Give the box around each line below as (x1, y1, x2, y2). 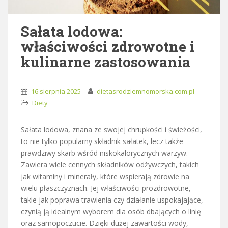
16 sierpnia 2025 (31, 86, 81, 96)
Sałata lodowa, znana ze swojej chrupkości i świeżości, (21, 124, 202, 134)
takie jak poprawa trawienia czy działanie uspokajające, (21, 194, 203, 205)
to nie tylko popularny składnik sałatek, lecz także (21, 136, 183, 146)
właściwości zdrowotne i (21, 37, 195, 56)
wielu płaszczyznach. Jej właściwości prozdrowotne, (21, 183, 191, 193)
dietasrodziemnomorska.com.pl (97, 86, 194, 96)
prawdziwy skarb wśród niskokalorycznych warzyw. (21, 148, 188, 158)
